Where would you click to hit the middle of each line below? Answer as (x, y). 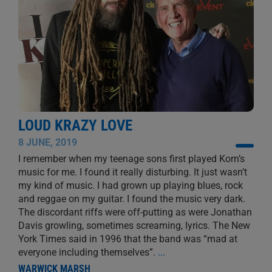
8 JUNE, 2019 (47, 143)
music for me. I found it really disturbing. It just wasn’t (132, 172)
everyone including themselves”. (88, 253)
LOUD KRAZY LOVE (75, 126)
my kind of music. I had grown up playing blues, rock (130, 186)
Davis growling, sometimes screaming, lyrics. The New (134, 226)
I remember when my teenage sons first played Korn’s (131, 159)
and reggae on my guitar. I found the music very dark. (131, 199)
